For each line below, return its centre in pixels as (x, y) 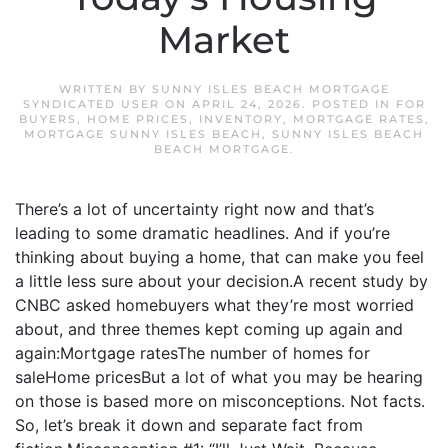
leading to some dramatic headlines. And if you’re (202, 233)
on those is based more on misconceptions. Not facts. (220, 401)
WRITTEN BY (105, 89)
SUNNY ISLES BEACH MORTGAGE (270, 89)
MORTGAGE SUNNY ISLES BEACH (143, 134)
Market (224, 40)
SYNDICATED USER (91, 104)
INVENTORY (240, 119)
